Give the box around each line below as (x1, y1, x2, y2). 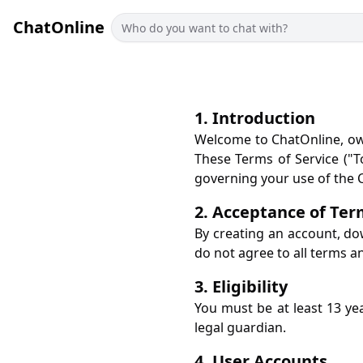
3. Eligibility (194, 275, 288, 297)
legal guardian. (194, 318, 286, 336)
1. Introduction (194, 107, 315, 129)
